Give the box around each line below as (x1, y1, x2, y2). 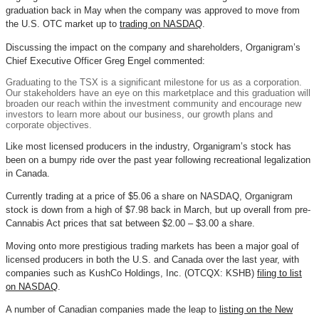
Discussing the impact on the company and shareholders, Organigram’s (6, 41, 300, 53)
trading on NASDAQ (120, 19, 202, 30)
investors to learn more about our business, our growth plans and (6, 108, 273, 120)
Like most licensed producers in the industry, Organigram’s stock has (6, 140, 291, 152)
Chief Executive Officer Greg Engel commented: (6, 55, 205, 66)
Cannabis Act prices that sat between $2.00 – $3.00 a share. (6, 217, 255, 229)
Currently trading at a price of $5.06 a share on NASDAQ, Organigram (6, 190, 293, 202)
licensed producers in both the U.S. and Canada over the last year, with (6, 254, 299, 265)
